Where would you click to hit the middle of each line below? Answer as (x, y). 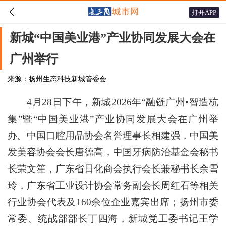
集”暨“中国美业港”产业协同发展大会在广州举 (113, 119)
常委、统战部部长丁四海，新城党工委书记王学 (113, 219)
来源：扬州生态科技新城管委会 (57, 79)
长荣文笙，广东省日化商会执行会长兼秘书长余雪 (113, 169)
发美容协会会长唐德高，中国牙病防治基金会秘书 (113, 152)
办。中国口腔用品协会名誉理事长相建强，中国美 (113, 135)
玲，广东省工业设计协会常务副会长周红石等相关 (113, 185)
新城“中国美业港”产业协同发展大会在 (112, 38)
